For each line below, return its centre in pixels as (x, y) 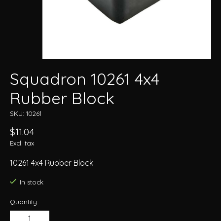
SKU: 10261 (26, 114)
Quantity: (24, 202)
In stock (31, 182)
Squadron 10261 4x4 (85, 79)
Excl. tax (22, 143)
